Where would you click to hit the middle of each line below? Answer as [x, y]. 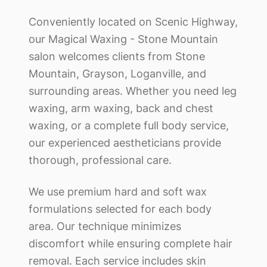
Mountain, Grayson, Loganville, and [117, 73]
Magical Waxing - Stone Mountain [133, 39]
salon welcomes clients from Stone [117, 56]
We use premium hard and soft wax [118, 191]
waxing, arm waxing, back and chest [121, 108]
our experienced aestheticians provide [125, 142]
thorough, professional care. [100, 160]
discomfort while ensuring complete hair [131, 243]
